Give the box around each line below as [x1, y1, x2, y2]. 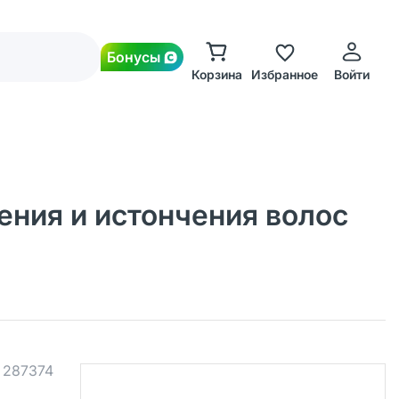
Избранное [250, 67, 318, 82]
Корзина [191, 67, 242, 82]
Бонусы [107, 48, 160, 66]
